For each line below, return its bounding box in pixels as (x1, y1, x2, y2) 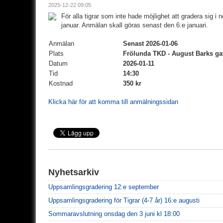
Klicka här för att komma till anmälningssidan (48, 98, 178, 106)
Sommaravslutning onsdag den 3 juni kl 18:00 (48, 210, 180, 218)
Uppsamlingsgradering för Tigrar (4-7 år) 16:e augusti (48, 196, 200, 204)
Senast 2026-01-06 (123, 39, 178, 47)
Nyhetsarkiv (48, 167, 99, 177)
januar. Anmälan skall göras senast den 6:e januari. (61, 21, 208, 29)
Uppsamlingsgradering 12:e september (48, 183, 159, 191)
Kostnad (49, 79, 73, 87)
